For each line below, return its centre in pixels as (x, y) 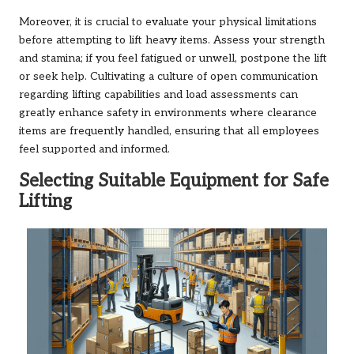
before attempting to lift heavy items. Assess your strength (172, 41)
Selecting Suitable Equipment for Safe (174, 182)
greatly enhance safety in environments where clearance (168, 113)
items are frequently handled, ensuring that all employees (169, 132)
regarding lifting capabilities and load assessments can (158, 95)
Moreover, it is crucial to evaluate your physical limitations (168, 23)
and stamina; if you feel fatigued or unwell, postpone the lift (173, 59)
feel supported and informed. (94, 150)
